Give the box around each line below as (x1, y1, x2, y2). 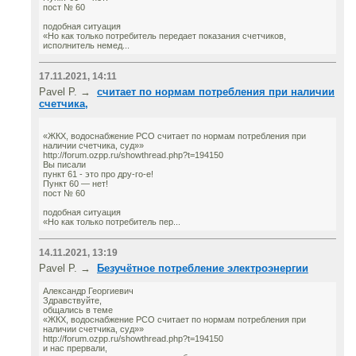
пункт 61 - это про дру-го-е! (43, 169, 153, 179)
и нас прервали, (43, 343, 107, 353)
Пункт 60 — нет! (43, 179, 108, 188)
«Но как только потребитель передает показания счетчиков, (43, 31, 286, 41)
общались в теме (43, 305, 113, 315)
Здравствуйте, (43, 296, 102, 305)
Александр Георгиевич (43, 286, 133, 296)
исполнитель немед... (43, 41, 130, 50)
